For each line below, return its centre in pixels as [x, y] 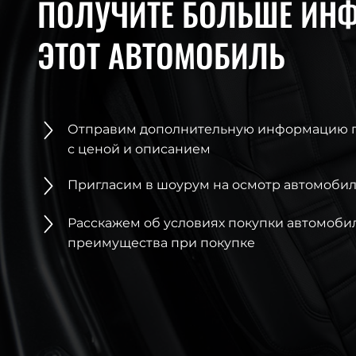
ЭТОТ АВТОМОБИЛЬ [161, 55]
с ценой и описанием [139, 149]
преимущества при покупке [161, 243]
